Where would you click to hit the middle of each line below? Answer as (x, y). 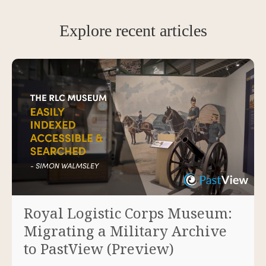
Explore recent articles (133, 31)
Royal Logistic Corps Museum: (128, 213)
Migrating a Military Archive (125, 230)
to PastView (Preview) (99, 248)
